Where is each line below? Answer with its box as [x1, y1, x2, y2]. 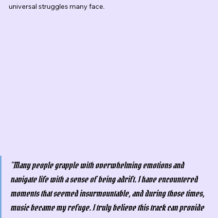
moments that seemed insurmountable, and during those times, [10, 188, 206, 200]
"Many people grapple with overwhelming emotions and [10, 160, 185, 171]
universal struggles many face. [9, 1, 105, 11]
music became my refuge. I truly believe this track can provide [10, 202, 205, 214]
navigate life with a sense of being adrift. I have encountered [10, 174, 199, 185]
